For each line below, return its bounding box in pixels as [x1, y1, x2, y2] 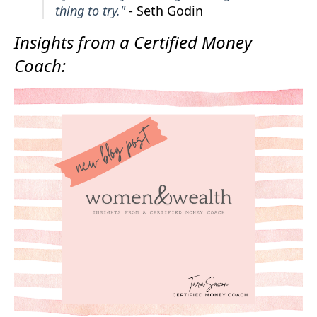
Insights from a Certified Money [14, 30, 252, 54]
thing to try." [55, 1, 129, 19]
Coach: [14, 53, 66, 77]
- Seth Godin [129, 1, 203, 19]
